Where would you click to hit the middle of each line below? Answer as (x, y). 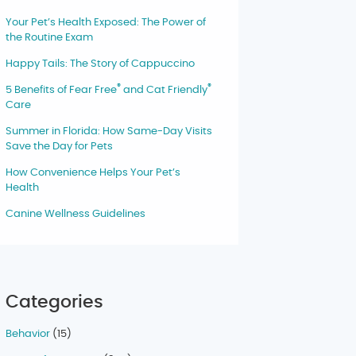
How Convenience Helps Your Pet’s (93, 173)
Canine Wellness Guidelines (76, 214)
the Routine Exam (50, 38)
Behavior (28, 334)
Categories (55, 302)
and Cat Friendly (164, 91)
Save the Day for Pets (60, 147)
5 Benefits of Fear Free (62, 91)
